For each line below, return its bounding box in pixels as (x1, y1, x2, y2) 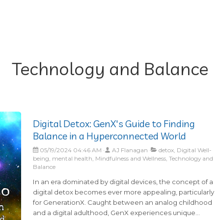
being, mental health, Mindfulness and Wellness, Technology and (33, 154, 214, 162)
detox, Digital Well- (157, 146, 212, 154)
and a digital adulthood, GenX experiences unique (33, 208, 196, 217)
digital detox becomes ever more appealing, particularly (33, 188, 215, 196)
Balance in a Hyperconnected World (33, 129, 187, 142)
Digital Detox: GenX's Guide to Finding (33, 117, 195, 130)
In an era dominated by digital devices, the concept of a (33, 177, 214, 186)
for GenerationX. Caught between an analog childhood (33, 198, 213, 206)
